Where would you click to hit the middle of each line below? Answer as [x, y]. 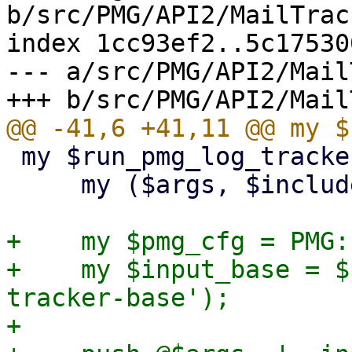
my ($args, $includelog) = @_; [44, 185]
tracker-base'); [118, 298]
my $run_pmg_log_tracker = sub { [14, 156]
